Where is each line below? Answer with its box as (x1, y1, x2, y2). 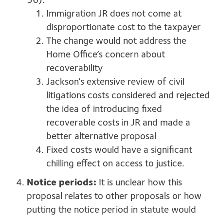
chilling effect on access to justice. (46, 159, 184, 169)
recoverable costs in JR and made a (46, 118, 190, 128)
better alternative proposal (46, 132, 156, 142)
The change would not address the (46, 36, 186, 47)
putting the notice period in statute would (27, 205, 196, 216)
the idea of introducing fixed (46, 105, 162, 115)
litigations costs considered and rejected (46, 91, 210, 101)
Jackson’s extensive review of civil (46, 77, 184, 88)
